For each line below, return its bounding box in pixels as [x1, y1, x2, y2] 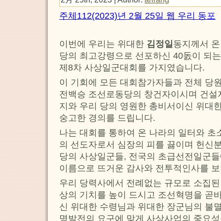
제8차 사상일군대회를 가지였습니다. [59, 62, 205, 73]
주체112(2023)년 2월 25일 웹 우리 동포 [59, 10, 216, 21]
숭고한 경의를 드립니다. [59, 112, 155, 123]
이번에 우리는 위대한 [59, 38, 147, 49]
